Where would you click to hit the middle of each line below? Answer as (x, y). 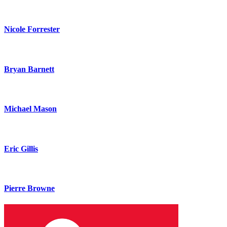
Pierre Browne (29, 188)
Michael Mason (30, 109)
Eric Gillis (21, 148)
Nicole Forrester (32, 29)
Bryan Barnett (29, 69)
